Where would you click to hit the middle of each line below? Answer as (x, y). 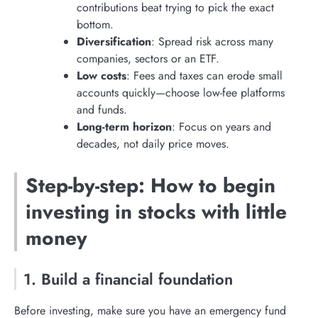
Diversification (114, 41)
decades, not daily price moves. (153, 143)
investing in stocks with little (156, 212)
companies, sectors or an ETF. (148, 58)
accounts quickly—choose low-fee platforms (181, 92)
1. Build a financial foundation (128, 279)
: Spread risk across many (212, 41)
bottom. (95, 24)
